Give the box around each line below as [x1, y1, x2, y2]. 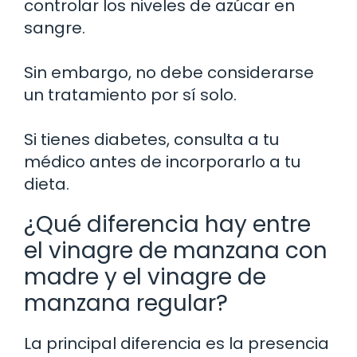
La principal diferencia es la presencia [24, 331, 329, 355]
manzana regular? [24, 287, 228, 319]
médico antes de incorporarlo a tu [24, 150, 300, 173]
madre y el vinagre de [24, 261, 266, 292]
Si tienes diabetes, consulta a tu [24, 127, 279, 151]
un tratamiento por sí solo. [24, 83, 237, 106]
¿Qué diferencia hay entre [24, 208, 311, 240]
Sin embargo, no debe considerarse [24, 61, 314, 84]
